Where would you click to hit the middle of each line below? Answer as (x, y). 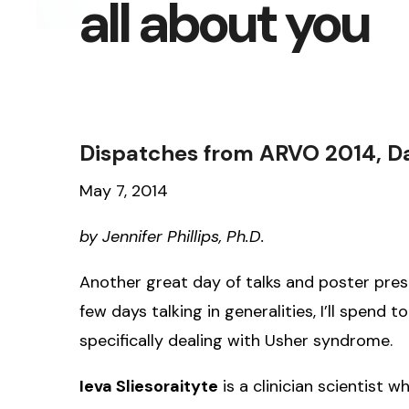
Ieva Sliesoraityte (149, 386)
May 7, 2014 (124, 190)
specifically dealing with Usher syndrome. (236, 340)
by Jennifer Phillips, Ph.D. (172, 236)
